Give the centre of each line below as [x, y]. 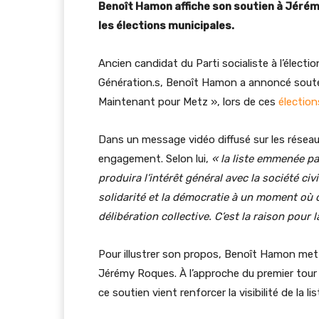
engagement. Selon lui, [155, 159]
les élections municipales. [166, 26]
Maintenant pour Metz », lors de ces [188, 102]
